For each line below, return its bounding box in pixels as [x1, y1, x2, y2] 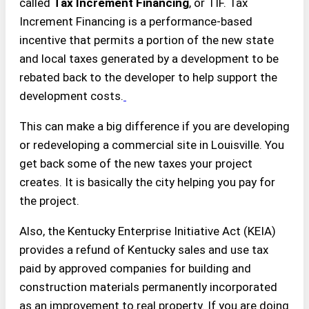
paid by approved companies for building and [19, 261, 251, 276]
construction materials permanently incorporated [19, 280, 277, 295]
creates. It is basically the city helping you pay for [19, 175, 275, 190]
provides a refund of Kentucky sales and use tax [19, 243, 268, 257]
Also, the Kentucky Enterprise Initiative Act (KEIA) [19, 224, 276, 239]
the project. [19, 194, 79, 208]
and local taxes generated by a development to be [19, 52, 279, 66]
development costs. [19, 89, 123, 103]
